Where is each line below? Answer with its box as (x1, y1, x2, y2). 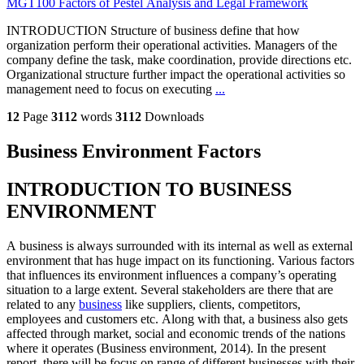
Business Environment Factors (6, 141, 261, 162)
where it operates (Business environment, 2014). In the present (6, 341, 326, 356)
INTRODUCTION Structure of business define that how (6, 24, 300, 38)
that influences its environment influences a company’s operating (6, 268, 336, 283)
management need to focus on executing (6, 82, 215, 97)
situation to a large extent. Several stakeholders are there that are (6, 283, 333, 297)
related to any (6, 297, 79, 312)
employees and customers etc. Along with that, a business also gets (6, 312, 348, 327)
